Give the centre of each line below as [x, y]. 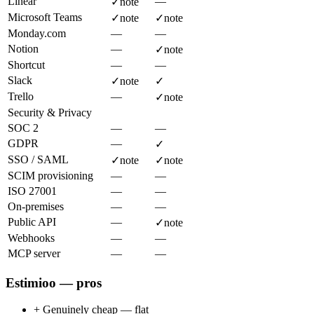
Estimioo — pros [54, 282]
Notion [23, 48]
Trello [21, 96]
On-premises [36, 206]
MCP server [34, 253]
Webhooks [31, 238]
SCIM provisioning [50, 175]
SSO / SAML [38, 159]
